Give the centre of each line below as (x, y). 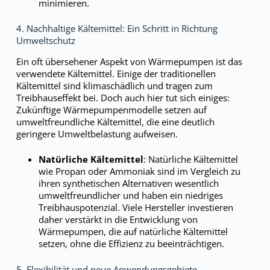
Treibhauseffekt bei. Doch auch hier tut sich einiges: (123, 97)
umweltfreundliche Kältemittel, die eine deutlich (115, 121)
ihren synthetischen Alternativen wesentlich (129, 183)
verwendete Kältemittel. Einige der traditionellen (116, 73)
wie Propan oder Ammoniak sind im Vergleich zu (140, 171)
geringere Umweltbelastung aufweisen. (97, 133)
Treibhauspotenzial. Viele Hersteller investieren (136, 207)
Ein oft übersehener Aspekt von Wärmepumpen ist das (129, 61)
